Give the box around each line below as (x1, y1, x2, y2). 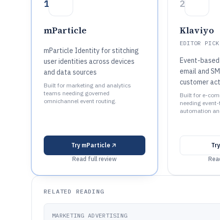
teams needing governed (44, 89, 110, 97)
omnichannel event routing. (44, 97, 116, 105)
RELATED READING (44, 188, 104, 195)
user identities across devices (44, 57, 135, 66)
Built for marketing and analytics (44, 82, 131, 89)
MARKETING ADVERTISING (52, 212, 128, 219)
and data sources (44, 68, 97, 77)
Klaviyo (179, 24, 214, 36)
